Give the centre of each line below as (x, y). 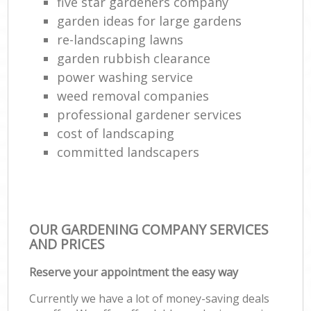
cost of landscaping (116, 133)
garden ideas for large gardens (150, 20)
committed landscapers (128, 152)
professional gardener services (150, 114)
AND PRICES (67, 244)
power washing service (125, 77)
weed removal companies (133, 95)
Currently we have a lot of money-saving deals (150, 298)
